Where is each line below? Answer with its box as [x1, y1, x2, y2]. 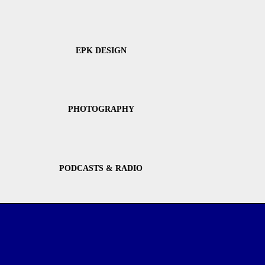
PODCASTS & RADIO [59, 163, 143, 173]
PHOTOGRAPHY [67, 105, 134, 114]
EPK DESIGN [75, 46, 127, 56]
